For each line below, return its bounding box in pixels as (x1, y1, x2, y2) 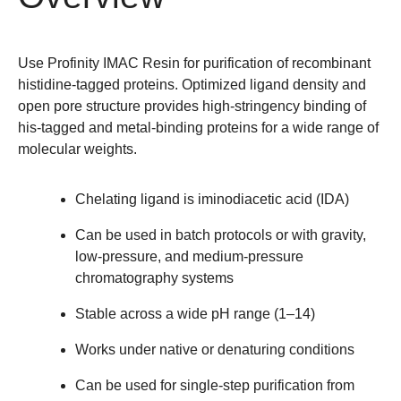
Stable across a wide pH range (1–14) (75, 305, 315, 321)
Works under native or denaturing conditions (75, 341, 354, 357)
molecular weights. (18, 141, 137, 157)
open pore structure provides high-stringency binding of (18, 98, 366, 114)
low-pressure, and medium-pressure (75, 248, 303, 264)
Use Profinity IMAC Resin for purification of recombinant (18, 55, 371, 71)
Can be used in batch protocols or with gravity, (75, 226, 366, 243)
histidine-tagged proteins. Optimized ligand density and (18, 76, 366, 92)
